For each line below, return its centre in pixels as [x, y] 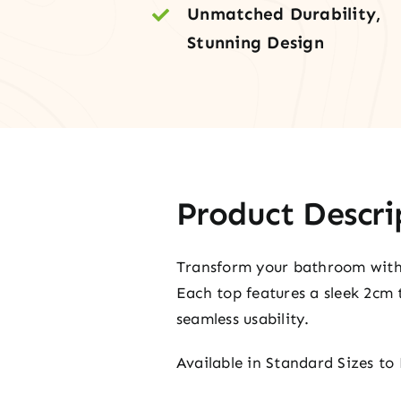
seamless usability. [243, 318]
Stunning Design [256, 43]
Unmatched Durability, [284, 14]
